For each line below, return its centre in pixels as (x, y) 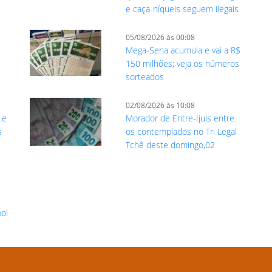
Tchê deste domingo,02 (171, 145)
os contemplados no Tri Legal (182, 132)
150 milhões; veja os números (183, 64)
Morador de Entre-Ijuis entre (180, 118)
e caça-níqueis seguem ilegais (182, 9)
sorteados (145, 77)
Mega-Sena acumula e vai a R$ (183, 50)
